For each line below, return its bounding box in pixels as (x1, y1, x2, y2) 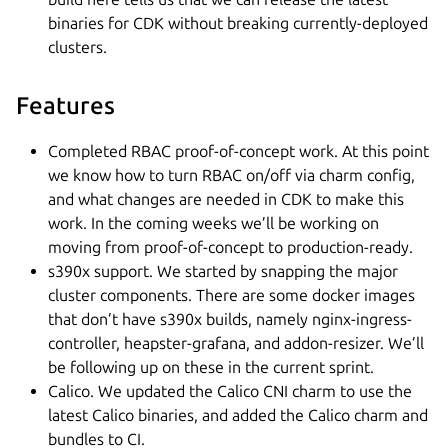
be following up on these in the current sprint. (48, 358, 374, 376)
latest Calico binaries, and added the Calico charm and (48, 406, 428, 424)
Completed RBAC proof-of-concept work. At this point (48, 142, 429, 160)
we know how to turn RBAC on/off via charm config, (48, 166, 415, 184)
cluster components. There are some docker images (48, 286, 415, 304)
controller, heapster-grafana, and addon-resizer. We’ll (48, 334, 424, 352)
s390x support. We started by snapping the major (48, 262, 398, 280)
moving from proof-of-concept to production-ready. (48, 238, 413, 256)
